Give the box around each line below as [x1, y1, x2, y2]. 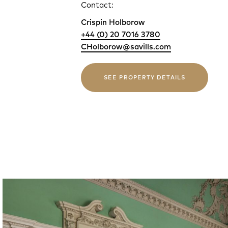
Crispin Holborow [81, 17, 145, 27]
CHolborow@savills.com [81, 42, 171, 51]
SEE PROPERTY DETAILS [104, 74, 185, 81]
